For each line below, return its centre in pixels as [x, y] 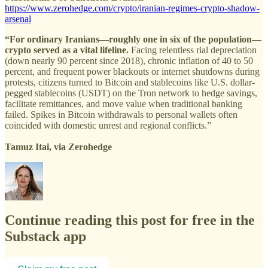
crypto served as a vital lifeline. [68, 50]
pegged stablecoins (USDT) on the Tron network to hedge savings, [131, 93]
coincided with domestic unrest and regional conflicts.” [108, 126]
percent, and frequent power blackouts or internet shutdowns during [132, 72]
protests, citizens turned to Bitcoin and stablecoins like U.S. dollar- [130, 83]
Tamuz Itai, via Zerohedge [58, 147]
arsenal [18, 19]
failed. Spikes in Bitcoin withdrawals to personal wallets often [121, 115]
